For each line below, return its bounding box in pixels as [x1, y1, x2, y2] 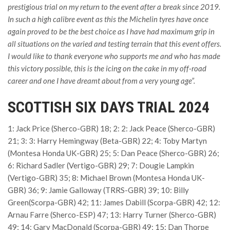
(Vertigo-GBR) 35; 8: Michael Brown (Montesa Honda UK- [8, 172, 205, 182]
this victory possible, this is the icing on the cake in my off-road [8, 63, 206, 73]
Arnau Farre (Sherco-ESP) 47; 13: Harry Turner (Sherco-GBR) [8, 209, 216, 219]
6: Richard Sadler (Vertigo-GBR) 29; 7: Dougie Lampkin [8, 160, 194, 170]
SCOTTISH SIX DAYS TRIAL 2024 [8, 98, 209, 116]
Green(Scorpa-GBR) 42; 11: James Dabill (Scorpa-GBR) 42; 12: [8, 197, 220, 207]
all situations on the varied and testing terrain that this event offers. [8, 39, 221, 48]
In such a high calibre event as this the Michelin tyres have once [8, 14, 208, 24]
